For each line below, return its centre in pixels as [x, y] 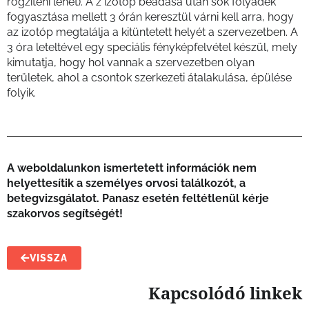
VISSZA [49, 258]
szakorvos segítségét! [65, 214]
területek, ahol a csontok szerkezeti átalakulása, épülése [149, 78]
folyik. [21, 93]
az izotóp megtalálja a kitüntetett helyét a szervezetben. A [152, 32]
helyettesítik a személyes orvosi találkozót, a [126, 183]
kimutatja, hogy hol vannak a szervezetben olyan [131, 63]
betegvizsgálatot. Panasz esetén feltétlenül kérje [138, 199]
